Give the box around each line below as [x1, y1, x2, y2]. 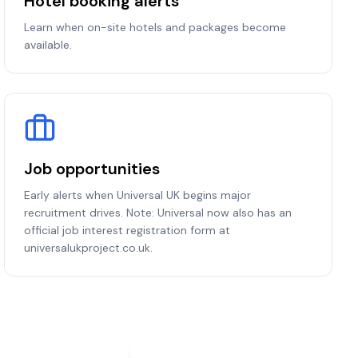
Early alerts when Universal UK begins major [24, 188, 252, 202]
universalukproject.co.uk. [24, 241, 153, 255]
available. [24, 38, 73, 52]
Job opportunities [24, 158, 161, 179]
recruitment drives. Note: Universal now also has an [24, 205, 292, 220]
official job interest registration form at [24, 223, 231, 237]
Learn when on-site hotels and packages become [24, 20, 287, 34]
